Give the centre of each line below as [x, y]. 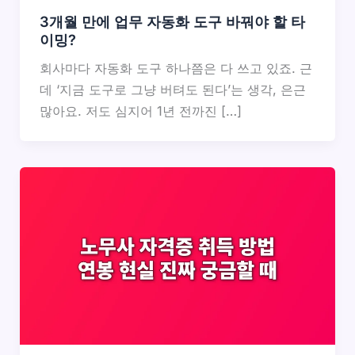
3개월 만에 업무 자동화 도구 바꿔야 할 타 [172, 21]
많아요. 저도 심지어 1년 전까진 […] [140, 111]
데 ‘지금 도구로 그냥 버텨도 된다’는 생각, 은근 [172, 89]
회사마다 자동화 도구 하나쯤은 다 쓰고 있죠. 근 [176, 68]
